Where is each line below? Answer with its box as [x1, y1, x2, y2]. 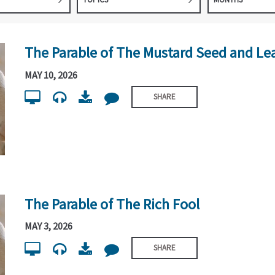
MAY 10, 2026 [25, 68, 78, 81]
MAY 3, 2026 [25, 220, 73, 233]
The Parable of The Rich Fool [25, 194, 200, 214]
